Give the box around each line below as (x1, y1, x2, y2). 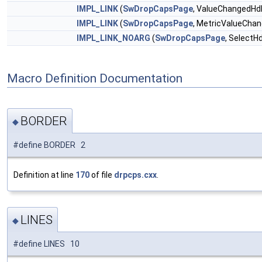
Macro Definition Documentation (7, 71, 182, 85)
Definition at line (13, 170, 75, 180)
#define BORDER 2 (13, 140, 85, 150)
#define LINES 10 (13, 239, 80, 249)
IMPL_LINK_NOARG (77, 33, 150, 43)
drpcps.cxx (114, 170, 157, 180)
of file (89, 170, 114, 180)
